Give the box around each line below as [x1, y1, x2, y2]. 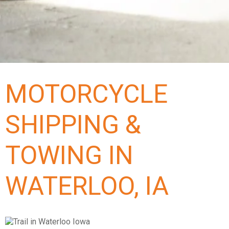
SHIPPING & [5, 110, 141, 140]
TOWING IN [5, 141, 133, 171]
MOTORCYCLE [5, 79, 168, 109]
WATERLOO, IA [5, 171, 169, 201]
